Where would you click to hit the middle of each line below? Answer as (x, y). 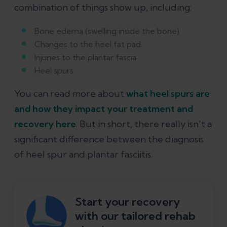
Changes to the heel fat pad (88, 44)
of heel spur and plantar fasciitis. (83, 155)
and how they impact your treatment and (104, 109)
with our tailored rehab (135, 216)
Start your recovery (127, 202)
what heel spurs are (168, 94)
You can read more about (70, 94)
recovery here (45, 124)
